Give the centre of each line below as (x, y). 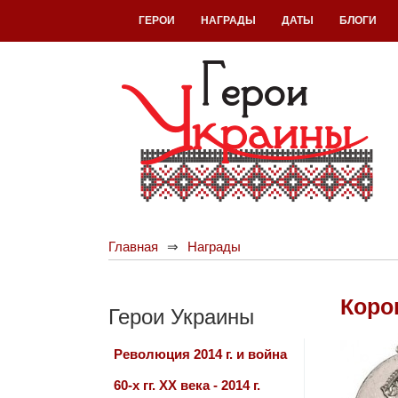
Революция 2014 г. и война (200, 354)
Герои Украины (181, 317)
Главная (133, 247)
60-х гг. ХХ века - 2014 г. (187, 385)
